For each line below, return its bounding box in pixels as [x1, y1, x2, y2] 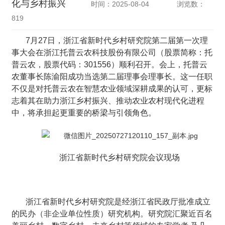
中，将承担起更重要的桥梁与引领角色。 [12, 108, 157, 118]
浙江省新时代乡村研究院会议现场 [59, 153, 180, 162]
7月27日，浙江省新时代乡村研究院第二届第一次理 [26, 36, 208, 45]
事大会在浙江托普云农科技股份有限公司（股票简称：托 [12, 48, 213, 57]
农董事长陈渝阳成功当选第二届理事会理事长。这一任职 [12, 72, 213, 81]
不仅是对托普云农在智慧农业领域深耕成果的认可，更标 [12, 84, 213, 93]
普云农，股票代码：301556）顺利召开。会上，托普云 [12, 60, 208, 69]
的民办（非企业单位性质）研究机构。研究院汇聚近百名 [12, 209, 213, 218]
